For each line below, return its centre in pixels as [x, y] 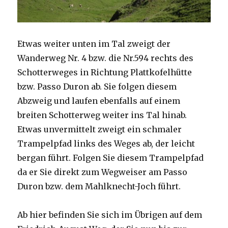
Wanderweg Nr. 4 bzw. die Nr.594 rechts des [106, 58]
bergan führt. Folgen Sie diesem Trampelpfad [111, 158]
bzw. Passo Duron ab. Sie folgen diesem [97, 86]
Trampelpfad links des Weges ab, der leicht [106, 143]
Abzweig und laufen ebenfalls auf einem [99, 101]
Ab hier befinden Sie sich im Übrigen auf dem [110, 215]
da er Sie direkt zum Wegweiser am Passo [103, 172]
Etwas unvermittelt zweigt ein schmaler [100, 129]
